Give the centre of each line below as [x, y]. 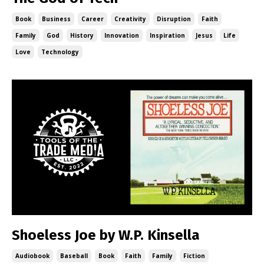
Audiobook [32, 255]
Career [93, 19]
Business [56, 19]
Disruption [174, 19]
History [82, 35]
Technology [60, 52]
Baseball [74, 255]
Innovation [122, 35]
